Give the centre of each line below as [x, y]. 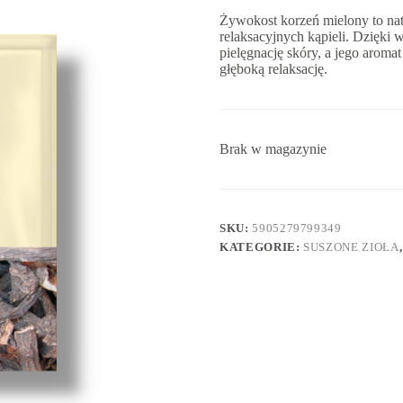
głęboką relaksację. [273, 69]
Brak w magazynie [273, 149]
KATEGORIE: [262, 247]
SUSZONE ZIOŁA [351, 247]
